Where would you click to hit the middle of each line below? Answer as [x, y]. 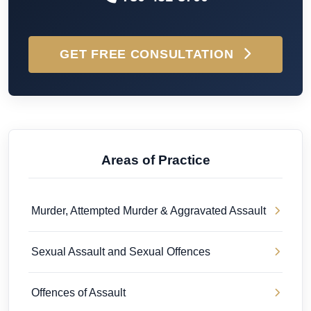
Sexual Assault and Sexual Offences [121, 252]
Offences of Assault [78, 293]
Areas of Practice [155, 160]
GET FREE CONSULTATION [149, 54]
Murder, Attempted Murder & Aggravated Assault [149, 211]
